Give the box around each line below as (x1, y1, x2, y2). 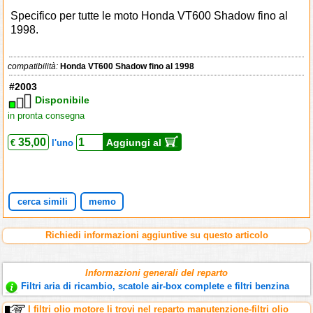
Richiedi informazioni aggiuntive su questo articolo (45, 230, 268, 241)
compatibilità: (8, 61, 61, 72)
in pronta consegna (8, 110, 85, 122)
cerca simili (17, 196, 68, 208)
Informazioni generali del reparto (85, 268, 228, 279)
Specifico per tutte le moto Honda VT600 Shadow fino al (10, 10, 289, 22)
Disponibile (35, 94, 90, 106)
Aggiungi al (106, 137, 165, 149)
